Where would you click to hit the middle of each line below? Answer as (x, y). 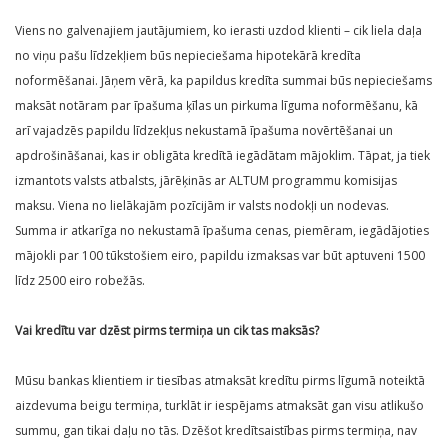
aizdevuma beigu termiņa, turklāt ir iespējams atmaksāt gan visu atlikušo (219, 406)
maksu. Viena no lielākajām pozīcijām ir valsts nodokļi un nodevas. (202, 206)
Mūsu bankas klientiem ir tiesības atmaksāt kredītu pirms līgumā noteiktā (220, 381)
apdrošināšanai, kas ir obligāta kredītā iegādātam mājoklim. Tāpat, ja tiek (222, 156)
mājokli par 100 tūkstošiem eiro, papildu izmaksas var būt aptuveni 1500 (220, 256)
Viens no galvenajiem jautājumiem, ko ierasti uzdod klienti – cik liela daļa (218, 31)
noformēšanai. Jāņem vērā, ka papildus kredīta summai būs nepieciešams (223, 81)
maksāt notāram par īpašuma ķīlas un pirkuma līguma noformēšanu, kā (216, 106)
